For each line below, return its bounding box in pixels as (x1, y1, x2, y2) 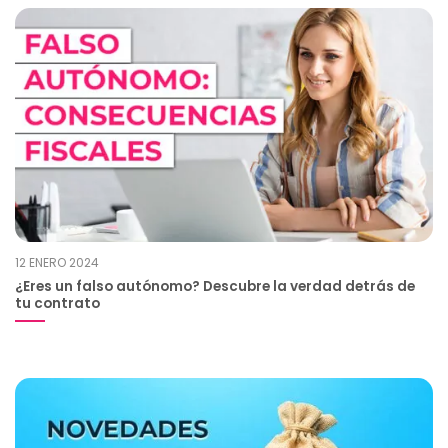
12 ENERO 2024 (15, 254, 99, 272)
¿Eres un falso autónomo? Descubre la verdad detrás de (15, 277, 415, 297)
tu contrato (15, 294, 100, 314)
